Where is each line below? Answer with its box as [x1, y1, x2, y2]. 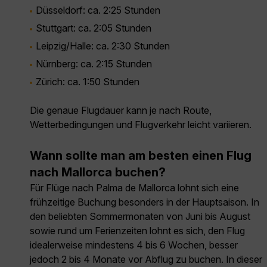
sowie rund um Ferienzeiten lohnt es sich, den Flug [30, 225, 245, 237]
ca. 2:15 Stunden [78, 58, 152, 70]
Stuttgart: [36, 22, 76, 35]
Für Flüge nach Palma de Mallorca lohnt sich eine [30, 182, 239, 194]
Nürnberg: [36, 58, 78, 70]
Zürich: [36, 76, 65, 88]
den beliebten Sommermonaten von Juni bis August [30, 210, 250, 223]
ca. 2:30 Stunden [94, 40, 170, 52]
